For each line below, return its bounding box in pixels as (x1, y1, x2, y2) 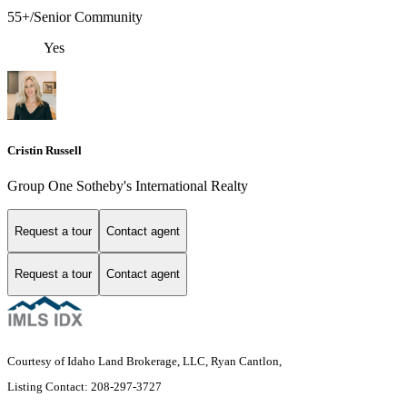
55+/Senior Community (7, 8, 143, 25)
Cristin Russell (7, 144, 82, 158)
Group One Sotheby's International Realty (7, 178, 248, 194)
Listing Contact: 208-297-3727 (7, 379, 164, 393)
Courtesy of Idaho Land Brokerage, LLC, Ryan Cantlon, (7, 353, 284, 368)
